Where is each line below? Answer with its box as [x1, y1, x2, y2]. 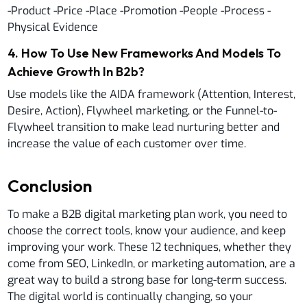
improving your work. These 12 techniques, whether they [8, 239, 292, 254]
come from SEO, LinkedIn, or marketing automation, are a [8, 256, 296, 271]
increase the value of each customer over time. [8, 136, 247, 151]
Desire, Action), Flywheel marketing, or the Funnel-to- [8, 103, 278, 118]
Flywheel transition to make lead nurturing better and [8, 119, 280, 134]
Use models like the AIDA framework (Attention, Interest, [8, 86, 296, 101]
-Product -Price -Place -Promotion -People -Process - [8, 3, 271, 18]
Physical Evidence [8, 19, 99, 34]
